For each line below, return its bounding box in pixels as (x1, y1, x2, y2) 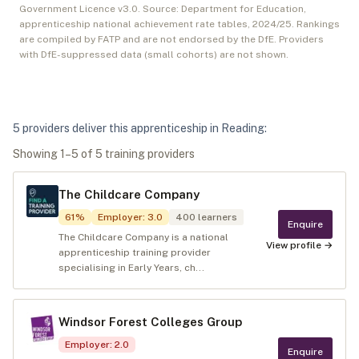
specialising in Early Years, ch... (58, 262, 204, 273)
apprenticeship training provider (58, 247, 211, 258)
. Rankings (292, 18, 340, 30)
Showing (13, 147, 60, 160)
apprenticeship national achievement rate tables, (19, 18, 252, 30)
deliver (70, 122, 107, 135)
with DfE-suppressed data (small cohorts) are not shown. (19, 49, 288, 60)
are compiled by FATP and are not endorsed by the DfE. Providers (19, 34, 324, 45)
